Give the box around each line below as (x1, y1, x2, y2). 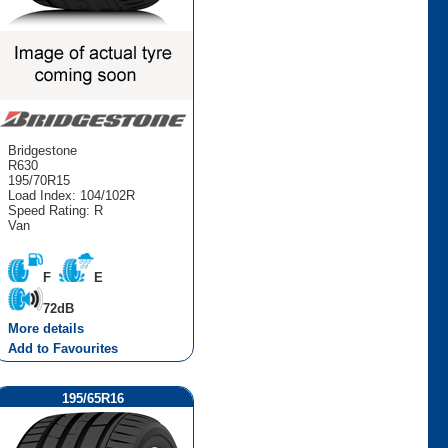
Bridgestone (7, 142, 77, 158)
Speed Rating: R (7, 202, 103, 218)
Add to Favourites (7, 340, 118, 356)
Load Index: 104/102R (7, 187, 135, 203)
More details (7, 320, 84, 336)
